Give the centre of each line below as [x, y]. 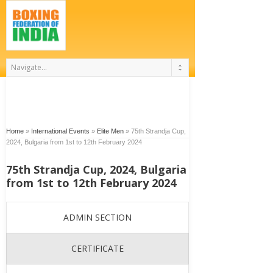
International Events [60, 131]
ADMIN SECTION [97, 217]
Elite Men [110, 131]
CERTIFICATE [97, 248]
